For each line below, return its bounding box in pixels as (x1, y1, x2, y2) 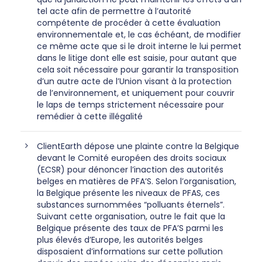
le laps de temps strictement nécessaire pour (37, 98, 224, 111)
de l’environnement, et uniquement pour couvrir (37, 87, 235, 99)
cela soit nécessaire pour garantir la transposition (37, 63, 239, 75)
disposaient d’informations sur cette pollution (37, 245, 223, 257)
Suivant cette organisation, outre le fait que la (37, 210, 225, 222)
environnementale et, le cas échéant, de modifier (37, 28, 241, 40)
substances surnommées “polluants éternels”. (37, 198, 225, 211)
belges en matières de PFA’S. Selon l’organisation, (37, 175, 236, 187)
